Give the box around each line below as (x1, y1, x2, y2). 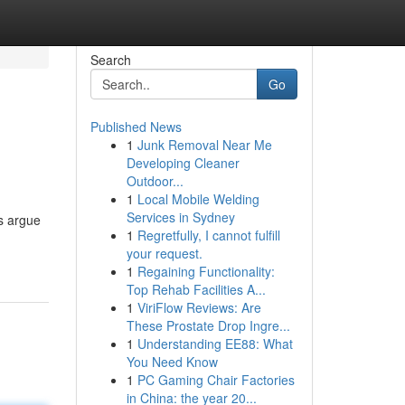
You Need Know (126, 353, 218, 371)
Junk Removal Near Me (137, 136, 272, 154)
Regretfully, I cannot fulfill (137, 226, 280, 244)
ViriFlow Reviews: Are (137, 298, 261, 316)
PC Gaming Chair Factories (137, 371, 295, 389)
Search (89, 51, 131, 69)
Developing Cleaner (126, 154, 240, 172)
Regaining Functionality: (137, 262, 275, 280)
